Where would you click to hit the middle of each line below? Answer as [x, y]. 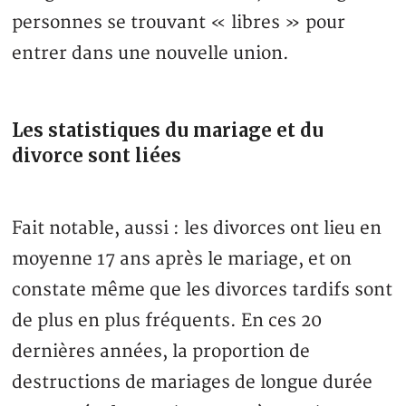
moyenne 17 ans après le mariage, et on [182, 260]
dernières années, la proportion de [161, 352]
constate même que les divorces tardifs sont [203, 290]
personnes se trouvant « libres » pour [179, 23]
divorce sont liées [97, 156]
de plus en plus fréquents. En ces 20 [167, 321]
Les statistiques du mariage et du [168, 130]
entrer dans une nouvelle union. [151, 54]
